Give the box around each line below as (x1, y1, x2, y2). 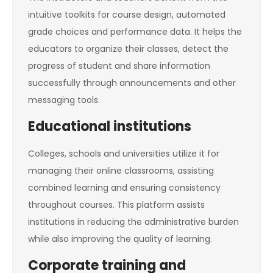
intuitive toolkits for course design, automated (28, 9, 225, 21)
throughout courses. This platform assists (28, 199, 205, 211)
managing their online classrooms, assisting (28, 165, 214, 177)
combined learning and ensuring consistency (28, 182, 221, 194)
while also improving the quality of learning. (28, 233, 212, 246)
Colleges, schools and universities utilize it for (28, 147, 219, 160)
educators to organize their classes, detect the (28, 43, 229, 55)
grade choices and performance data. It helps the (28, 26, 242, 38)
